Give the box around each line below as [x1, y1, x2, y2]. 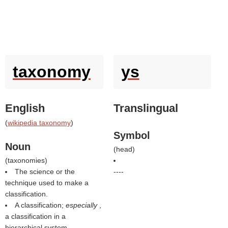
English [5, 102, 45, 115]
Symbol [113, 130, 150, 141]
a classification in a [5, 212, 66, 220]
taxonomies [8, 156, 45, 164]
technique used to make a [5, 179, 89, 187]
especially [66, 201, 99, 209]
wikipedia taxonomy [8, 119, 71, 127]
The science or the [15, 167, 75, 176]
